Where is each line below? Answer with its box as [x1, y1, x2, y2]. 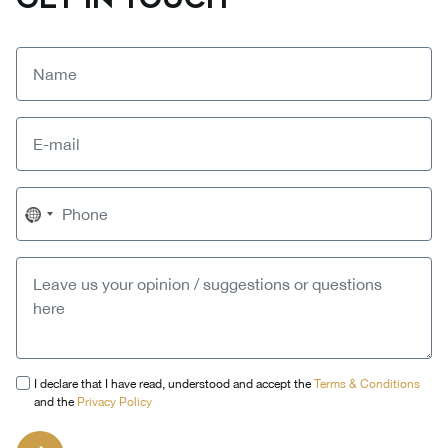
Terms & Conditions [314, 377, 420, 392]
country [33, 231, 87, 250]
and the [34, 395, 77, 410]
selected [33, 255, 95, 274]
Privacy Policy [77, 395, 152, 410]
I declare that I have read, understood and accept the [34, 377, 314, 392]
